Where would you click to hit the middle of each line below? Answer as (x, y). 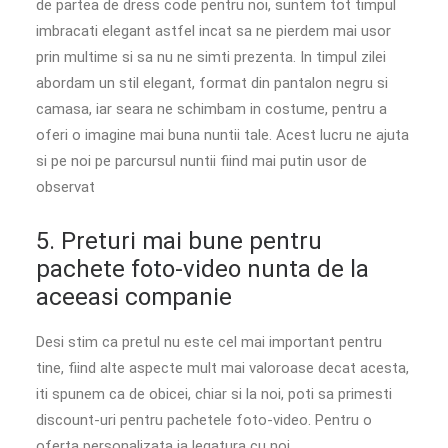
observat (65, 186)
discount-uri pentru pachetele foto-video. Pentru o (204, 419)
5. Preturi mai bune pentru (179, 240)
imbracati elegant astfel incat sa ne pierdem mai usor (213, 30)
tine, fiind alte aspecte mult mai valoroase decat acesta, (222, 367)
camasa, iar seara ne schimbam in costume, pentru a (211, 108)
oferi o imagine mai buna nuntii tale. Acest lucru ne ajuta (222, 134)
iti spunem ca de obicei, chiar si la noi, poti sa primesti (214, 393)
